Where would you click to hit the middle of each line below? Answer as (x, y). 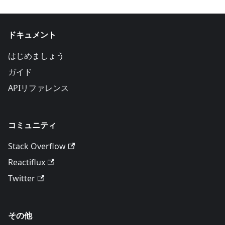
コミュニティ (32, 125)
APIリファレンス (38, 88)
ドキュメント (32, 35)
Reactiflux (27, 162)
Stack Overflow (37, 146)
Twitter (22, 179)
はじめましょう (36, 56)
